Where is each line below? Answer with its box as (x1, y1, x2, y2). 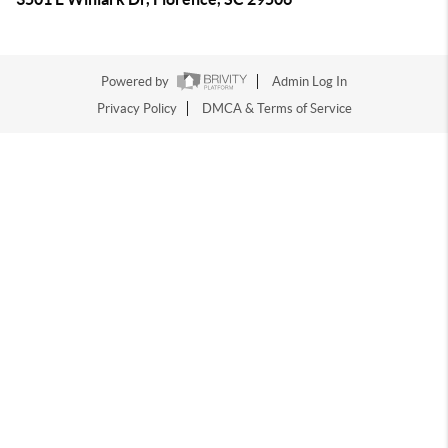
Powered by (101, 74, 172, 90)
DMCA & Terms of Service (201, 101, 352, 117)
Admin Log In (272, 74, 347, 90)
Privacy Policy (96, 101, 177, 117)
